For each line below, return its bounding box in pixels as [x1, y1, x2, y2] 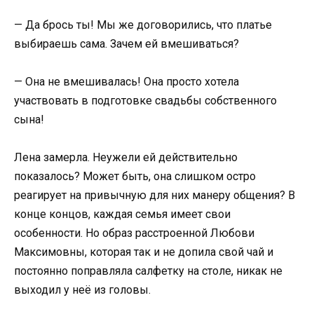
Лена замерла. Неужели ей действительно [14, 150, 238, 164]
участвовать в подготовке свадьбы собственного [14, 93, 277, 107]
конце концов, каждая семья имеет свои [14, 207, 231, 221]
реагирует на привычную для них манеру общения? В [14, 188, 295, 202]
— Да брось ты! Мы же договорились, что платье [14, 18, 272, 32]
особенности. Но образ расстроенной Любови [14, 226, 254, 240]
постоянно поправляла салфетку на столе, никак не [14, 264, 282, 278]
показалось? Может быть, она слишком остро [14, 169, 256, 183]
